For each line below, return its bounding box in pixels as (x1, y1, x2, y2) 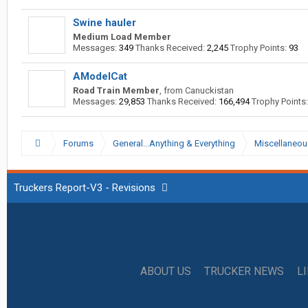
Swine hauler (73, 16, 136, 29)
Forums (63, 138, 93, 148)
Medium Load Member (73, 32, 171, 42)
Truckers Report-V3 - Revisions (14, 181, 155, 194)
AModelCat (73, 70, 127, 82)
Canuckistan (185, 85, 234, 96)
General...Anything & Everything (112, 138, 235, 148)
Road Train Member (73, 85, 159, 96)
